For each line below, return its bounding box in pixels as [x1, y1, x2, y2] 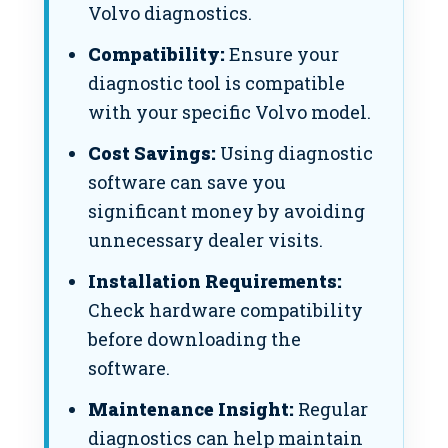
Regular [293, 397, 368, 422]
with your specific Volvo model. [87, 100, 371, 125]
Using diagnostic [215, 141, 373, 166]
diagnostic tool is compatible [87, 71, 345, 96]
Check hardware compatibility [87, 298, 363, 323]
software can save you [87, 170, 286, 195]
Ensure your [224, 42, 339, 67]
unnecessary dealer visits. [87, 228, 323, 253]
